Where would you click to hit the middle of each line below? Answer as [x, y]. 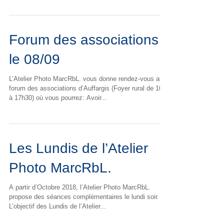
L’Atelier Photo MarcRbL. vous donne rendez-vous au [86, 97]
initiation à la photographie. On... [56, 7]
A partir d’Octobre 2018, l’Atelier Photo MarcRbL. [80, 205]
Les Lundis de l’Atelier [78, 166]
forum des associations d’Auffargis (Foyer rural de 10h [87, 106]
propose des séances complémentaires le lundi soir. [84, 215]
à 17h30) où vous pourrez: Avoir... [58, 116]
